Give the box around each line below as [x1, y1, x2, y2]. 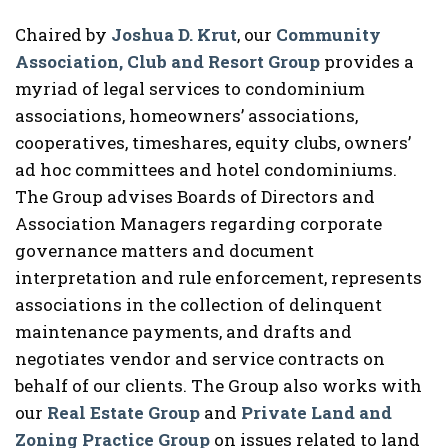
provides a [320, 50, 414, 73]
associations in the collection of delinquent [15, 293, 382, 316]
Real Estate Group [47, 401, 200, 424]
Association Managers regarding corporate [15, 212, 382, 235]
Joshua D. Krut [111, 23, 237, 46]
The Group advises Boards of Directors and [15, 185, 375, 208]
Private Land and [241, 401, 392, 424]
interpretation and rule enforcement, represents [15, 266, 422, 289]
